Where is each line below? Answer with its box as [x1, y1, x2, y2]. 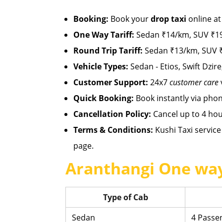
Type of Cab [103, 192, 148, 203]
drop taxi [151, 13, 186, 24]
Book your [109, 13, 151, 24]
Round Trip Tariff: [73, 45, 143, 56]
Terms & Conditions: [73, 124, 153, 135]
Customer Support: [73, 77, 148, 88]
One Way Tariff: [73, 29, 134, 40]
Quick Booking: [73, 93, 134, 104]
